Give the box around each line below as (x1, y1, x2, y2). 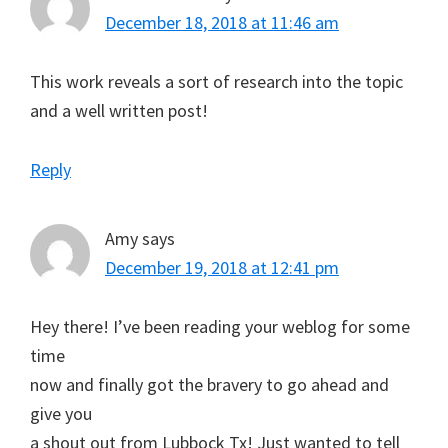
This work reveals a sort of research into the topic (30, 70, 403, 93)
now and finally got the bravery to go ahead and (30, 373, 389, 396)
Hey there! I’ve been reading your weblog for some (30, 315, 410, 338)
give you (30, 402, 92, 425)
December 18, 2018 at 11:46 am (105, 11, 339, 34)
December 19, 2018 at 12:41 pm (105, 256, 339, 279)
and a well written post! (30, 99, 208, 122)
